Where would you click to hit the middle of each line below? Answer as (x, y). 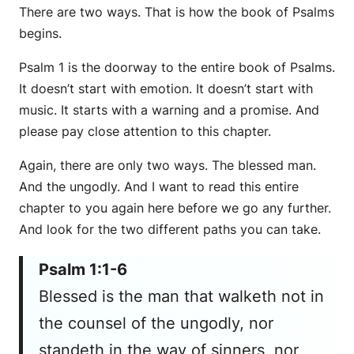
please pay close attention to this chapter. (145, 131)
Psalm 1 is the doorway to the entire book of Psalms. (177, 67)
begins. (40, 33)
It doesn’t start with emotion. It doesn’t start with (166, 88)
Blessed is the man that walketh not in (181, 296)
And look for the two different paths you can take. (170, 229)
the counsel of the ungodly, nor (156, 323)
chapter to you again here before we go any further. (175, 207)
